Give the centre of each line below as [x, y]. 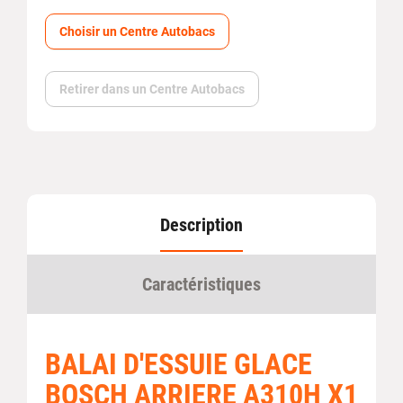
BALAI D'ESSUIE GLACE [179, 364]
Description [201, 225]
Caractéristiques [201, 284]
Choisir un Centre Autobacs [137, 31]
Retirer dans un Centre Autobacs [152, 89]
